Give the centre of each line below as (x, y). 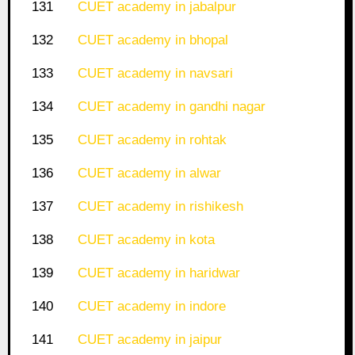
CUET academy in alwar (149, 174)
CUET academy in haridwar (158, 273)
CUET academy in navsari (155, 74)
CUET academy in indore (151, 307)
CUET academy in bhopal (153, 40)
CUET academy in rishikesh (160, 207)
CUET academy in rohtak (152, 140)
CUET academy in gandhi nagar (171, 107)
